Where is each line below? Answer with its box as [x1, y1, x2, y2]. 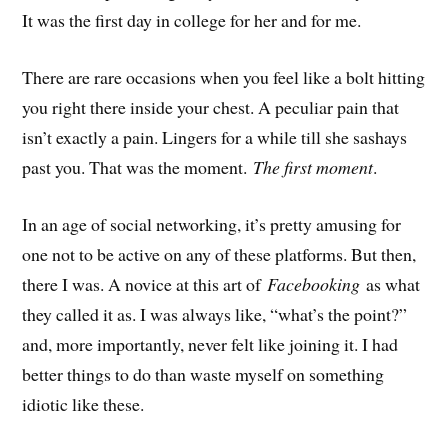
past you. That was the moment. [22, 154, 254, 179]
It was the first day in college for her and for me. [22, 8, 362, 33]
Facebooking [267, 271, 361, 296]
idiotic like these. [22, 391, 145, 416]
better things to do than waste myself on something [22, 361, 385, 386]
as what [360, 271, 421, 296]
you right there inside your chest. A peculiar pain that [22, 94, 400, 119]
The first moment [253, 154, 374, 179]
